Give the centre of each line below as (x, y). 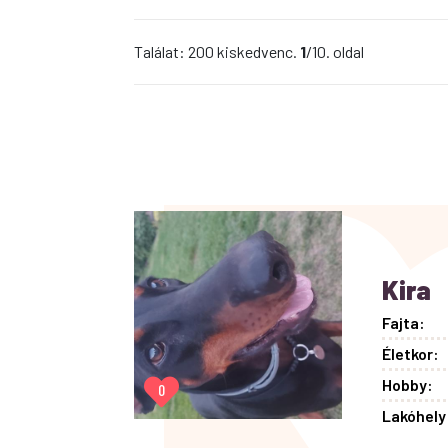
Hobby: (408, 384)
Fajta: (404, 322)
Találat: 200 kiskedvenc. (217, 51)
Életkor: (411, 353)
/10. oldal (335, 51)
